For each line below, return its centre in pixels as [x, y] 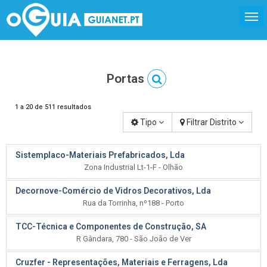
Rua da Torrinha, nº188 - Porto [133, 203]
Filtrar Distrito [212, 122]
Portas [125, 79]
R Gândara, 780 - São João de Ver [133, 239]
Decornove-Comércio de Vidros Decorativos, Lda [113, 191]
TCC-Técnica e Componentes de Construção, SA [111, 226]
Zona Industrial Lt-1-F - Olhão [133, 167]
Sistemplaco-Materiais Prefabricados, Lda [100, 155]
